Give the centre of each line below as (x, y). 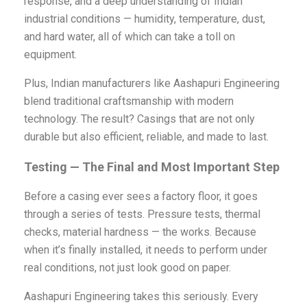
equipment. (50, 55)
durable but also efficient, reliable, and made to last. (146, 137)
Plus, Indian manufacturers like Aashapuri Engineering (151, 84)
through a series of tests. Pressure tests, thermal (142, 214)
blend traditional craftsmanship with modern (128, 101)
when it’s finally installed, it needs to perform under (145, 250)
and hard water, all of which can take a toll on (129, 37)
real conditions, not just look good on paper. (127, 268)
